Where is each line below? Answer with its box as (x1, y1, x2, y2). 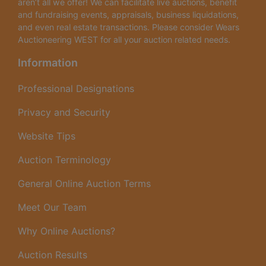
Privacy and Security (18, 106, 110, 118)
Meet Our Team (18, 201, 87, 213)
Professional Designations (18, 82, 134, 94)
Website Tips (18, 129, 75, 142)
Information (18, 56, 78, 69)
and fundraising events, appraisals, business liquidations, (18, 9, 239, 20)
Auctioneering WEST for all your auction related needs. (18, 34, 230, 45)
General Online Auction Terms (18, 177, 151, 189)
